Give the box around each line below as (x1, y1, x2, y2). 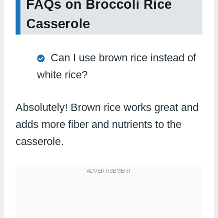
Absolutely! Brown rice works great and (16, 101, 199, 113)
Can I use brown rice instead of (51, 51, 196, 64)
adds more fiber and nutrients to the (16, 118, 182, 130)
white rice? (37, 68, 88, 81)
